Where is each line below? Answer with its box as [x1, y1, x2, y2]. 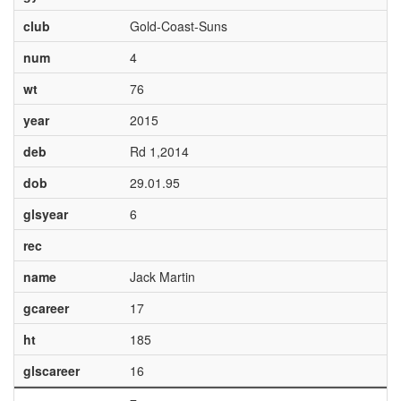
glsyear [22, 205, 68, 223]
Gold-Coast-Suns [129, 17, 227, 35]
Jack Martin [129, 268, 195, 286]
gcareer [22, 299, 69, 317]
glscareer [22, 362, 80, 380]
